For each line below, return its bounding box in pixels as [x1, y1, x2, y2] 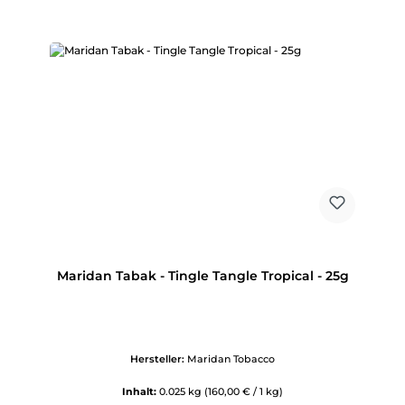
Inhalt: [122, 385, 159, 399]
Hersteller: [130, 353, 187, 366]
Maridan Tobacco [187, 353, 275, 366]
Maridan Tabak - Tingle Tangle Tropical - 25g [56, 268, 349, 284]
